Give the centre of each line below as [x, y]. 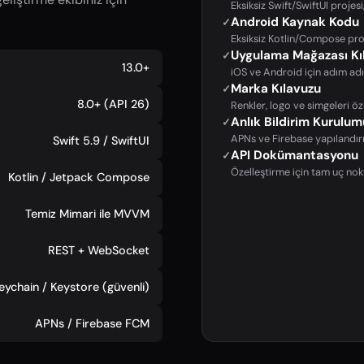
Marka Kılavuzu [276, 88]
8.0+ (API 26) [113, 104]
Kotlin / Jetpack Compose [79, 177]
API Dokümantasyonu [295, 155]
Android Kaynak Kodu [295, 22]
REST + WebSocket [99, 250]
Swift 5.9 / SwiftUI [101, 140]
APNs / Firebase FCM [92, 323]
